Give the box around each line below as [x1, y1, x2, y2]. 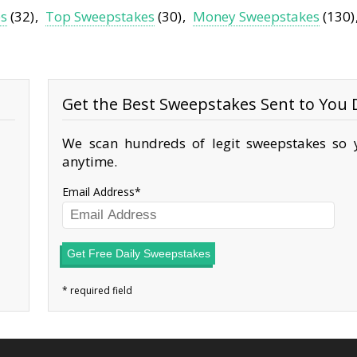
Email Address [62, 184, 135, 200]
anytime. [62, 152, 118, 171]
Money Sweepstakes [193, 7, 320, 26]
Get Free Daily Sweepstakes [67, 247, 211, 261]
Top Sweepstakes [45, 7, 155, 26]
